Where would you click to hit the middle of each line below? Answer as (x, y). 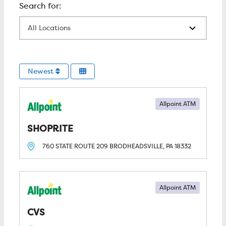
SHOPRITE (50, 129)
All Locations (43, 22)
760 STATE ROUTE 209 (76, 147)
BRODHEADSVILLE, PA (141, 147)
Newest (41, 71)
